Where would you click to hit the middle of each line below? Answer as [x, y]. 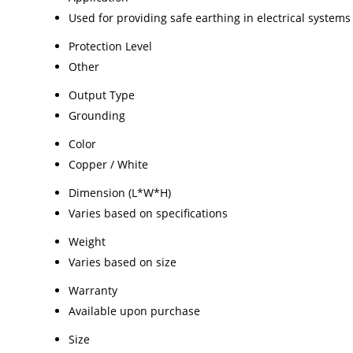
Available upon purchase [134, 310]
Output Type [102, 95]
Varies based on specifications [148, 213]
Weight [87, 241]
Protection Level [110, 46]
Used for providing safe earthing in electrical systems [210, 17]
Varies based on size [123, 262]
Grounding [97, 115]
